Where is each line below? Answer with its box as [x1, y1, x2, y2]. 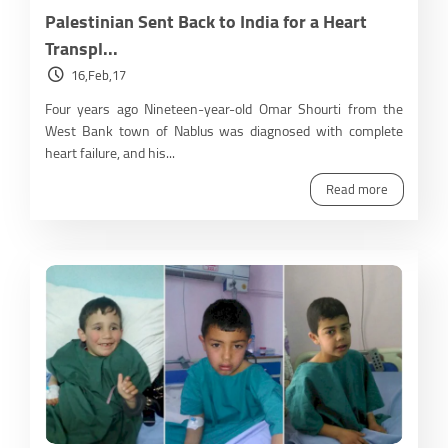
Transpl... [45, 31, 118, 65]
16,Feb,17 [71, 62, 126, 87]
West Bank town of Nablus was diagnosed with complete [45, 117, 403, 144]
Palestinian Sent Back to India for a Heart [45, 4, 367, 38]
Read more [326, 176, 388, 201]
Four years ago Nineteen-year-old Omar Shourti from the [45, 95, 403, 122]
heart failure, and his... [45, 139, 175, 166]
